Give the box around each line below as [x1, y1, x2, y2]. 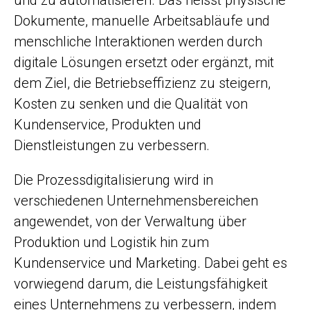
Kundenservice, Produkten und [14, 116, 201, 133]
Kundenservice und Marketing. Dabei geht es [14, 255, 287, 271]
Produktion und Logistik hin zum [14, 234, 209, 250]
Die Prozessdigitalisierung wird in [14, 172, 213, 188]
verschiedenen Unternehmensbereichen [14, 192, 258, 209]
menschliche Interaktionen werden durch [14, 33, 262, 50]
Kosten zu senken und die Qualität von [14, 95, 248, 112]
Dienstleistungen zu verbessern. [14, 137, 210, 154]
